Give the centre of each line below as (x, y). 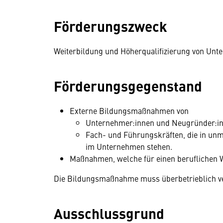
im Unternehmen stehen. (129, 146)
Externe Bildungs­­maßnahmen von (129, 111)
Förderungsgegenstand (128, 86)
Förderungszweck (112, 26)
